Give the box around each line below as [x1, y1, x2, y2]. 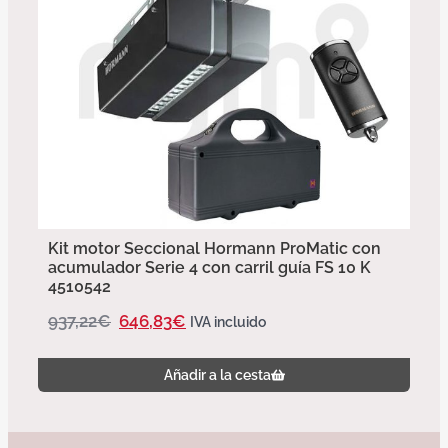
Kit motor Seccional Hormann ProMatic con [48, 239, 381, 258]
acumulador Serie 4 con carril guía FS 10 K [48, 258, 371, 277]
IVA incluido [190, 314, 266, 330]
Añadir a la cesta [163, 367, 271, 383]
